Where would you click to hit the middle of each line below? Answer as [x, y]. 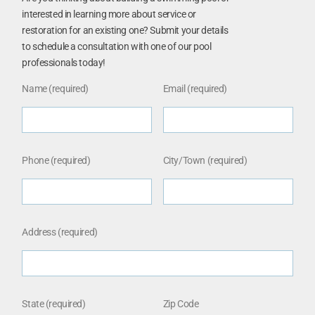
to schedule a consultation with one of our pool [117, 46]
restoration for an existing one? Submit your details [125, 30]
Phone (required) [56, 160]
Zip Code [181, 303]
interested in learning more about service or [109, 14]
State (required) [54, 303]
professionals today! [64, 62]
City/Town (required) [205, 160]
